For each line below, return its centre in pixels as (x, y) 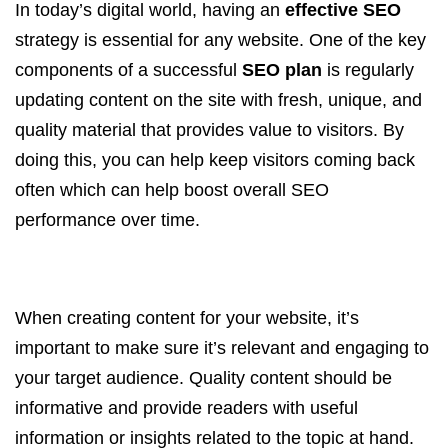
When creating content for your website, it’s (187, 318)
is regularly (368, 70)
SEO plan (282, 70)
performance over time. (107, 220)
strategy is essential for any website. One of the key (220, 40)
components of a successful (128, 70)
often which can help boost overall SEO (172, 190)
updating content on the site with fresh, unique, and (218, 100)
